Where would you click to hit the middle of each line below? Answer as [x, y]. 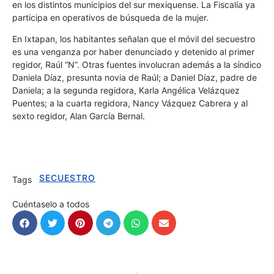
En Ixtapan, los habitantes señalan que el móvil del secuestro [134, 39]
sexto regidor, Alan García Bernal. [79, 116]
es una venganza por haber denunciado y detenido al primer [133, 51]
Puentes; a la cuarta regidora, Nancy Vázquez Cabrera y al [130, 103]
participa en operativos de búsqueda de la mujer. [110, 17]
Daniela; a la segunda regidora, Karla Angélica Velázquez [126, 90]
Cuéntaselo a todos [51, 204]
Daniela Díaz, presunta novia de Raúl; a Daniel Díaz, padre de [135, 77]
